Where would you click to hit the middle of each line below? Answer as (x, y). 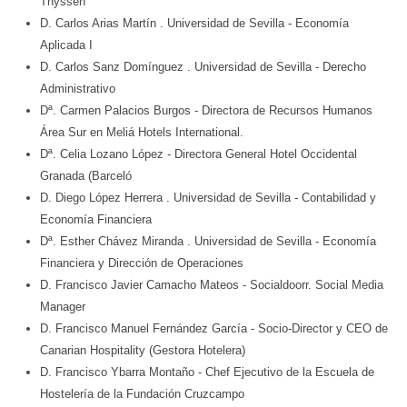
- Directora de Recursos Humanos (283, 111)
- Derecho (341, 67)
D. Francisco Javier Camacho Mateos (141, 285)
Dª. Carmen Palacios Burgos (117, 111)
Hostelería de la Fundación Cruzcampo (142, 394)
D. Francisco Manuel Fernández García (145, 329)
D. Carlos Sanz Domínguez (114, 67)
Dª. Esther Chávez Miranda (114, 242)
